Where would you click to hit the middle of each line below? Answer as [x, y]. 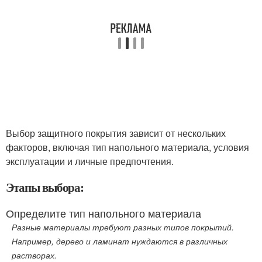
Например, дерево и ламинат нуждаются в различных [120, 241]
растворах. [34, 255]
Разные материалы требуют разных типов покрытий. [123, 227]
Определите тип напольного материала [104, 213]
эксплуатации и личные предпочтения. [90, 161]
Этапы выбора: [45, 187]
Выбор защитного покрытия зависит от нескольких [116, 133]
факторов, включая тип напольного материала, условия [127, 147]
